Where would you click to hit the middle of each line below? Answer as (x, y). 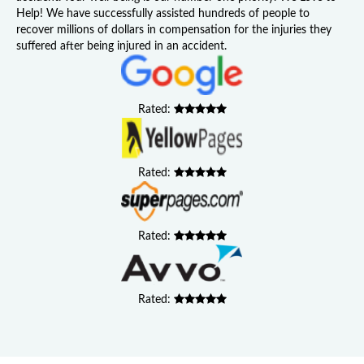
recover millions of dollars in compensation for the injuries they (174, 30)
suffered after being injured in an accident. (121, 46)
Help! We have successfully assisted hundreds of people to (163, 14)
